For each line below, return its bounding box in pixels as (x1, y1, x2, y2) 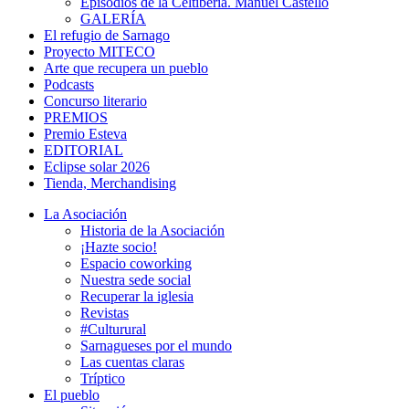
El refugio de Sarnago (44, 27, 170, 43)
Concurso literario (44, 93, 147, 109)
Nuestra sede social (80, 272, 191, 288)
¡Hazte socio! (80, 239, 157, 255)
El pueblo (44, 387, 100, 403)
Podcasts (44, 77, 94, 92)
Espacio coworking (80, 256, 192, 271)
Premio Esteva (44, 126, 127, 142)
